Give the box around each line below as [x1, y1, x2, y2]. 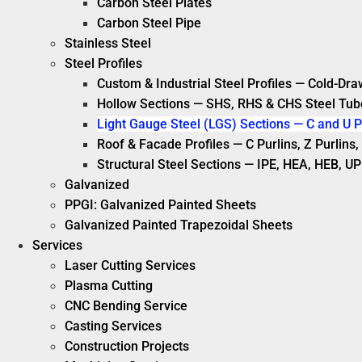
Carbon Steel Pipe [97, 15, 201, 31]
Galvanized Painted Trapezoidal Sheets [65, 217, 293, 233]
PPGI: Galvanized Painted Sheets [65, 197, 256, 213]
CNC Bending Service [65, 298, 187, 314]
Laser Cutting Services [65, 258, 196, 273]
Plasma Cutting [65, 278, 153, 293]
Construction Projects [65, 339, 189, 354]
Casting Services [65, 318, 162, 334]
